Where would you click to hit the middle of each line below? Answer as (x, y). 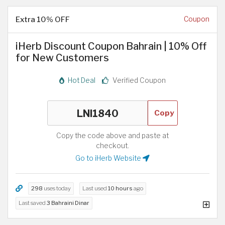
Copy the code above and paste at (113, 135)
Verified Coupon (138, 80)
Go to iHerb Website (109, 158)
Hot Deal (81, 80)
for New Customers (62, 58)
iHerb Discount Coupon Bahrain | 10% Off (111, 46)
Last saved (33, 203)
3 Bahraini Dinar (68, 203)
